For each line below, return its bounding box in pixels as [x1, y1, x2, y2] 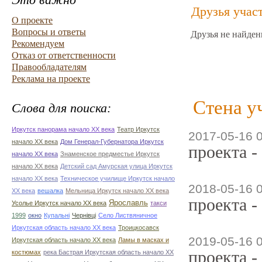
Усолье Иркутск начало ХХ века [12, 199, 106, 206]
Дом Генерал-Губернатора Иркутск [60, 138, 164, 145]
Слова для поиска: [12, 101, 111, 115]
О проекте [12, 15, 53, 25]
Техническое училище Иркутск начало [60, 175, 175, 182]
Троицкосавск [118, 224, 159, 231]
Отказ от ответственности [12, 50, 116, 60]
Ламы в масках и [118, 236, 169, 243]
